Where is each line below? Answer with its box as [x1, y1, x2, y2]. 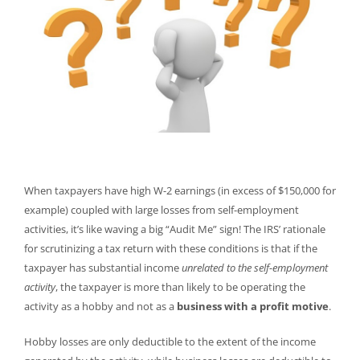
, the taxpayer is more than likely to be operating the [55, 280, 305, 295]
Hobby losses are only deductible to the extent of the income [23, 334, 316, 350]
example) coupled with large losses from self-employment [23, 202, 299, 218]
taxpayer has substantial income [23, 260, 182, 276]
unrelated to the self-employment [181, 260, 328, 276]
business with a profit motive [176, 299, 329, 314]
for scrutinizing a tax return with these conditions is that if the [23, 241, 317, 256]
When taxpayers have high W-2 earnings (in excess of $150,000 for [23, 183, 336, 198]
